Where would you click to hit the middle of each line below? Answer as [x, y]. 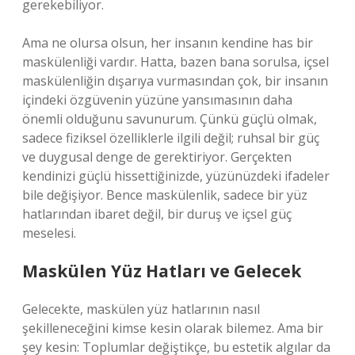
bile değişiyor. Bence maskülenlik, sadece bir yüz [165, 195]
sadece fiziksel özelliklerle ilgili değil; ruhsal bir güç [171, 138]
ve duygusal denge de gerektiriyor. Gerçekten [157, 157]
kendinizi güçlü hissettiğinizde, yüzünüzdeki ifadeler [176, 176]
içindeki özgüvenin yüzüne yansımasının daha [157, 100]
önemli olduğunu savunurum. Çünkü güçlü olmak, [170, 119]
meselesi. [49, 233]
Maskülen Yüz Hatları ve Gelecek [162, 271]
